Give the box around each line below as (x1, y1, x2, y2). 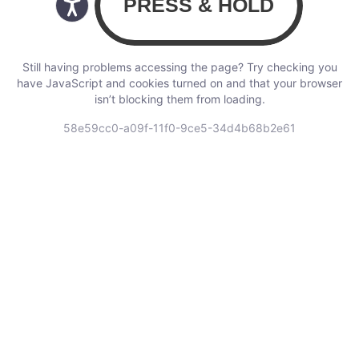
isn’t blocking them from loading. (94, 91, 265, 106)
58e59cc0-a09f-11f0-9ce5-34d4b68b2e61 (63, 120, 296, 135)
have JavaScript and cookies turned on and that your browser (17, 75, 342, 90)
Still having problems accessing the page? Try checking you (22, 59, 337, 74)
